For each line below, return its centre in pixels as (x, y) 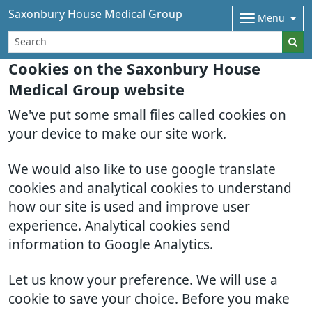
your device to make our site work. (117, 134)
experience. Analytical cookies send (119, 226)
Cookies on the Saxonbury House (134, 69)
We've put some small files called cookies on (147, 115)
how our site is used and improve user (129, 207)
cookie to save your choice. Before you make (149, 299)
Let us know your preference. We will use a (143, 280)
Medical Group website (96, 90)
